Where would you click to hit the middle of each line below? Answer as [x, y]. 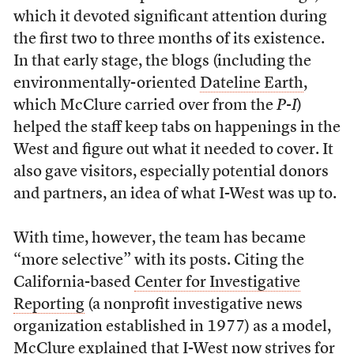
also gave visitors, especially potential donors [171, 172]
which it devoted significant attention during [170, 17]
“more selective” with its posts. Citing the [158, 261]
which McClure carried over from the [145, 106]
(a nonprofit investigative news [193, 305]
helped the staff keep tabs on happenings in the [177, 128]
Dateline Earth [251, 84]
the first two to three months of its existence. [169, 40]
